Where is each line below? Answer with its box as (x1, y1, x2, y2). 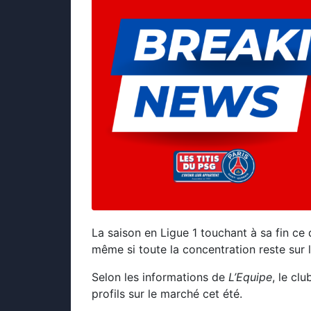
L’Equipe (228, 269, 272, 284)
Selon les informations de (92, 269, 228, 284)
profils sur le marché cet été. (92, 286, 242, 301)
